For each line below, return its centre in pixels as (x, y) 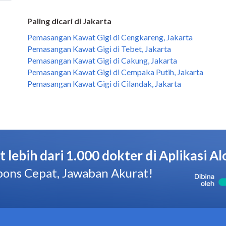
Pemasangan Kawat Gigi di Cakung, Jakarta (102, 60)
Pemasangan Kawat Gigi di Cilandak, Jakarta (104, 83)
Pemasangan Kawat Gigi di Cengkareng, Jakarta (110, 37)
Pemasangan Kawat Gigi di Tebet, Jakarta (99, 49)
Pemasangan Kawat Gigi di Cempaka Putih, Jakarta (115, 72)
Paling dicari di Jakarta (69, 21)
